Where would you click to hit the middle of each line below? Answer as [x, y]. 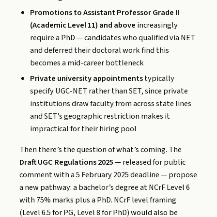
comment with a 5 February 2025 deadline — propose [108, 175]
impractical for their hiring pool [84, 129]
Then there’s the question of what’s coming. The [101, 149]
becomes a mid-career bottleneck [87, 63]
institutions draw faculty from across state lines [111, 104]
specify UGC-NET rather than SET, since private [109, 91]
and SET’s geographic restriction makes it [100, 116]
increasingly [157, 25]
